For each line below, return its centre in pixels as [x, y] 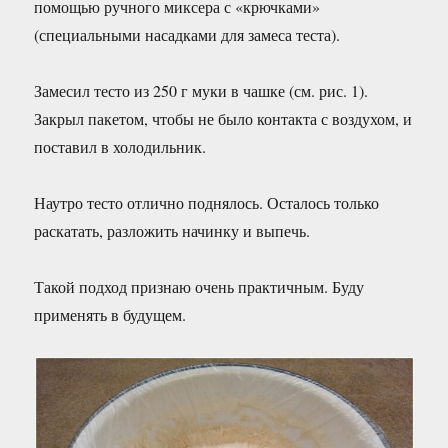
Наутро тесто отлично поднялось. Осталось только [207, 202]
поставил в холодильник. [120, 146]
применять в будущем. [110, 314]
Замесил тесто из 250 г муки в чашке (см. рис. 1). [201, 90]
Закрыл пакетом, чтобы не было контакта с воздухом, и [223, 118]
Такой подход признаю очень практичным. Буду [199, 286]
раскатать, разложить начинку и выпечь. [172, 230]
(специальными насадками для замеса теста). [187, 34]
